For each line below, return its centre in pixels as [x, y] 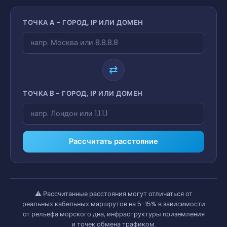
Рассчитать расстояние [113, 141]
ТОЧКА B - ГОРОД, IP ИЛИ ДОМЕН [83, 93]
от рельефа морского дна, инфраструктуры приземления [113, 214]
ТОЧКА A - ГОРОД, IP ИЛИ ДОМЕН [83, 22]
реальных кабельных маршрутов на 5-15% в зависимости [113, 204]
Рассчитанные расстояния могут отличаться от [118, 194]
